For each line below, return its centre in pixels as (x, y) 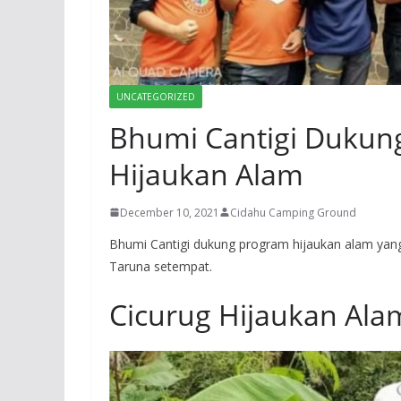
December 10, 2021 (170, 212)
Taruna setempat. (161, 266)
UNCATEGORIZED (156, 96)
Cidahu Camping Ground (293, 212)
